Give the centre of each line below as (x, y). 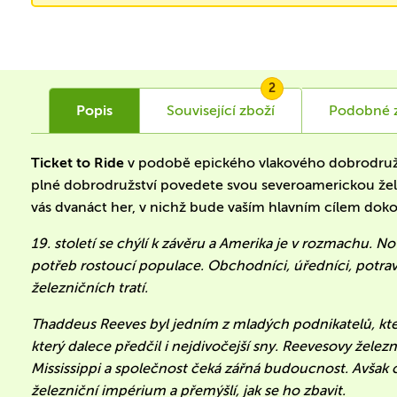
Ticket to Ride (78, 162)
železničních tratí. (90, 287)
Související (202, 110)
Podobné (360, 110)
